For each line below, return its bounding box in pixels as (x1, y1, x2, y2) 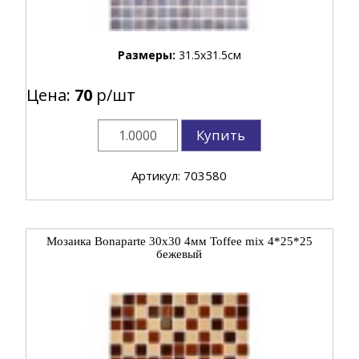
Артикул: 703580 (131, 167, 228, 184)
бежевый (156, 247, 203, 260)
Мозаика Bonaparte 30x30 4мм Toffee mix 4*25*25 (46, 234, 313, 248)
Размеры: (117, 46, 179, 63)
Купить (196, 125, 246, 144)
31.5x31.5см (178, 46, 241, 63)
